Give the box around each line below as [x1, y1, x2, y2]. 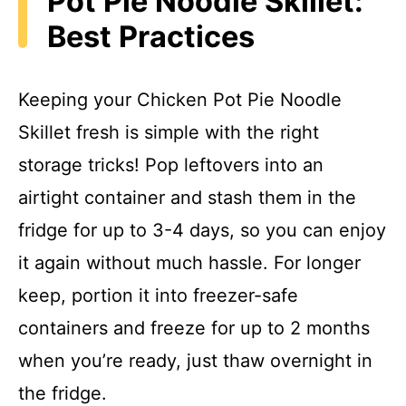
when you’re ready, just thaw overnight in [18, 350, 372, 372]
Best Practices [47, 18, 255, 54]
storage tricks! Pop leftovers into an [18, 154, 324, 177]
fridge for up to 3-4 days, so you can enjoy [18, 219, 386, 242]
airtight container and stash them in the [18, 187, 356, 209]
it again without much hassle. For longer [18, 252, 361, 275]
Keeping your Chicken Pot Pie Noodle [18, 89, 342, 111]
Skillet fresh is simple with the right [18, 121, 319, 144]
